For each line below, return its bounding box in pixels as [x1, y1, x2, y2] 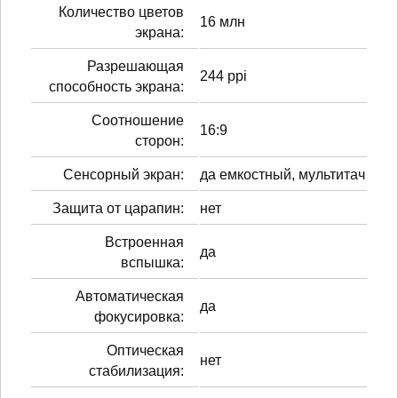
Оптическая [107, 342, 184, 358]
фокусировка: [94, 308, 184, 324]
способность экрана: [49, 78, 184, 94]
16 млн [200, 13, 245, 29]
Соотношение [92, 112, 184, 128]
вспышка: [121, 254, 184, 270]
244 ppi [200, 68, 247, 84]
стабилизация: [89, 362, 184, 378]
